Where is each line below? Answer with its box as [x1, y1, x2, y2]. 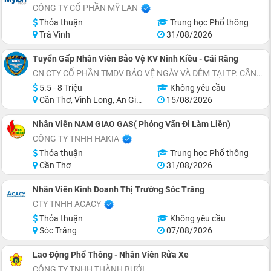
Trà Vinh [38, 29, 70, 39]
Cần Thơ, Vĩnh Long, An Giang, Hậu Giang [38, 94, 136, 105]
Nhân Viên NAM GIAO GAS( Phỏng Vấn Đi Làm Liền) [33, 119, 230, 129]
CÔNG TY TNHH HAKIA [33, 133, 119, 143]
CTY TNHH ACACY [33, 198, 101, 209]
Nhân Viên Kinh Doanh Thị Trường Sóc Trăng [33, 184, 204, 194]
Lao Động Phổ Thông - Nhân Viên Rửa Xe [33, 249, 189, 260]
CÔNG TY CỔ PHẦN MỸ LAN [33, 2, 138, 13]
